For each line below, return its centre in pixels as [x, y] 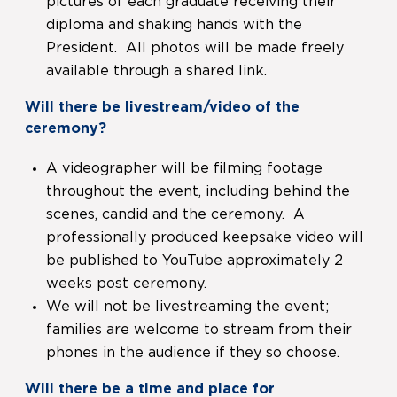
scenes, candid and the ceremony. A [175, 215]
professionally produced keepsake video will [205, 238]
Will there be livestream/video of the [162, 108]
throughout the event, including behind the [198, 192]
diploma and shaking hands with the [174, 25]
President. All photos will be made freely [195, 48]
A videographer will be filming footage [184, 169]
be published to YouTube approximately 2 [195, 261]
